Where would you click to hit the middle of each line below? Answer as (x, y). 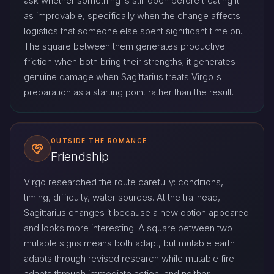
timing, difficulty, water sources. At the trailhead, (122, 198)
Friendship (80, 157)
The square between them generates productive (124, 46)
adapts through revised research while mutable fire (129, 259)
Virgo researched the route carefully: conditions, (124, 182)
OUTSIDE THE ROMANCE (99, 140)
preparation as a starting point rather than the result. (129, 92)
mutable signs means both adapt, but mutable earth (129, 243)
